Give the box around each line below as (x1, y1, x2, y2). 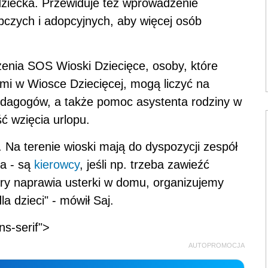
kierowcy (34, 157, 80, 171)
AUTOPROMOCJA (188, 241, 245, 249)
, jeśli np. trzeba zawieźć (80, 157, 209, 171)
